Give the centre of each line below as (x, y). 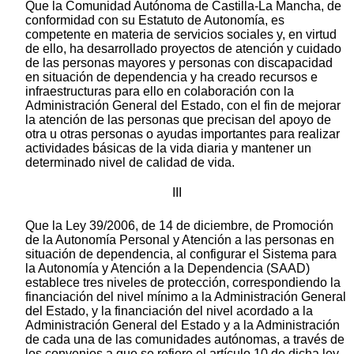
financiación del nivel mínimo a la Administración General (186, 297)
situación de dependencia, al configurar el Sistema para (181, 254)
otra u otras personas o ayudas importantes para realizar (183, 134)
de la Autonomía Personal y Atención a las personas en (180, 240)
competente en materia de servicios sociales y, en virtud (181, 35)
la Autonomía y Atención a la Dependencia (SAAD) (168, 269)
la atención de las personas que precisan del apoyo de (178, 120)
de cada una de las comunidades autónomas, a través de (185, 340)
